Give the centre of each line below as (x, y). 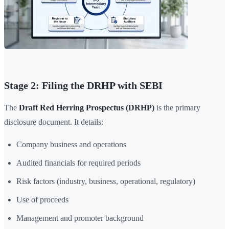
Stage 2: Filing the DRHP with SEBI (83, 86)
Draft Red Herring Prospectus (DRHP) (87, 108)
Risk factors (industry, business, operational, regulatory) (106, 181)
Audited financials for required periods (78, 163)
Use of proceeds (42, 200)
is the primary (177, 108)
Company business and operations (71, 145)
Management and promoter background (80, 218)
